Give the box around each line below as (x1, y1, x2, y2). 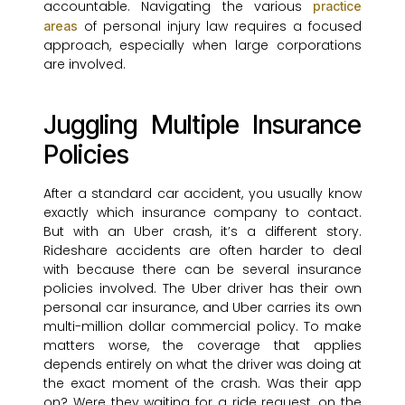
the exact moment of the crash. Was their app (43, 374, 362, 393)
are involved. (43, 55, 126, 74)
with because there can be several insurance (43, 260, 362, 279)
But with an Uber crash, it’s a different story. (43, 222, 362, 241)
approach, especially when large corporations (43, 36, 362, 55)
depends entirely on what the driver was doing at (43, 355, 362, 374)
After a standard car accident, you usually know (43, 184, 362, 203)
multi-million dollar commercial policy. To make (43, 317, 362, 336)
